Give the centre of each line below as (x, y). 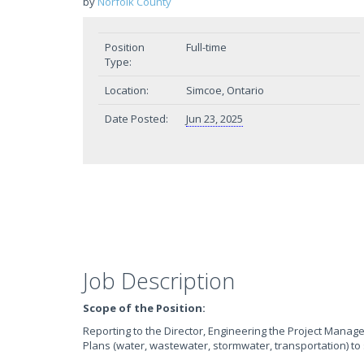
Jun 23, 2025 (214, 119)
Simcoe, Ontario (225, 90)
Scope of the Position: (144, 308)
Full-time (206, 47)
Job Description (159, 281)
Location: (127, 90)
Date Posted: (136, 119)
